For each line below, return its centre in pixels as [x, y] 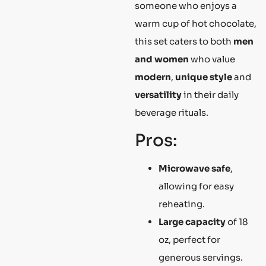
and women [162, 59]
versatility [158, 95]
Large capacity [192, 221]
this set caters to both [184, 42]
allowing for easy [196, 186]
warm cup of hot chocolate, [196, 24]
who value [212, 59]
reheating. [182, 204]
